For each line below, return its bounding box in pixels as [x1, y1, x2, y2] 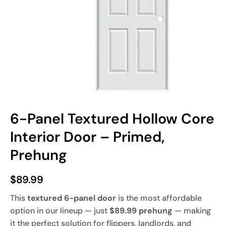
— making [173, 205, 211, 216]
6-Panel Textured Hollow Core [10, 109, 214, 129]
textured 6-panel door [27, 192, 116, 203]
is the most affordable [116, 192, 202, 203]
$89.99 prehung [109, 205, 173, 216]
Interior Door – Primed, [10, 128, 164, 147]
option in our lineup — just [10, 205, 109, 216]
